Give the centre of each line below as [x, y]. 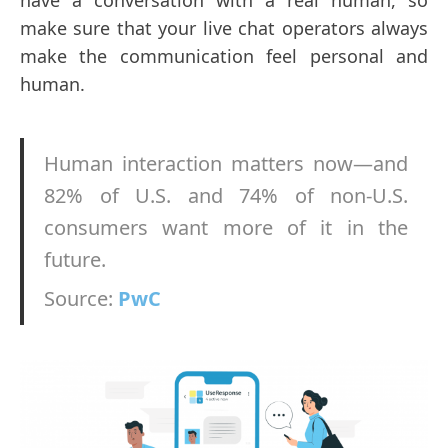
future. [75, 259]
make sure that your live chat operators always [224, 28]
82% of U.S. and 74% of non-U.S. [226, 195]
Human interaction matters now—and [226, 163]
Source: [81, 298]
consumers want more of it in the [226, 227]
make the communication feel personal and [224, 56]
